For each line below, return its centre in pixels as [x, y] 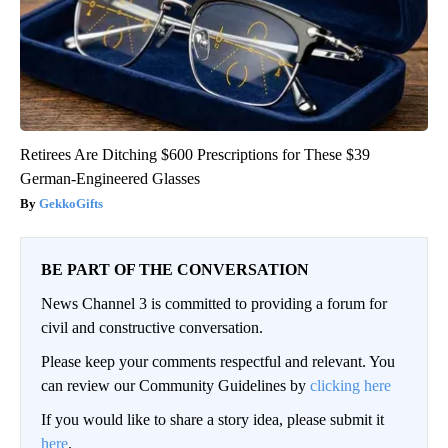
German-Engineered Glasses [110, 179]
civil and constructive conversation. [152, 328]
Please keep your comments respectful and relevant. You [218, 362]
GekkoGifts [71, 204]
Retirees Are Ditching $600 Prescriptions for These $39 [195, 155]
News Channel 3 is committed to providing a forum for [214, 304]
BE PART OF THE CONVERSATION [175, 270]
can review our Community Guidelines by [175, 386]
